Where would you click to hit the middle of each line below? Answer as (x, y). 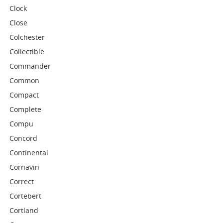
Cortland (24, 210)
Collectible (27, 52)
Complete (26, 109)
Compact (24, 95)
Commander (30, 66)
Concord (24, 138)
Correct (22, 181)
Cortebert (26, 196)
